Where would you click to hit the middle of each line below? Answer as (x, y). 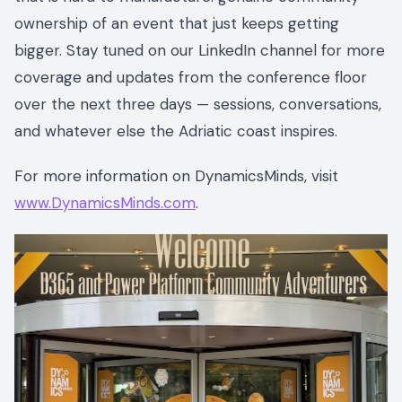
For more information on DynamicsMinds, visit (176, 176)
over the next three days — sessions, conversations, (198, 105)
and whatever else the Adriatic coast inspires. (176, 131)
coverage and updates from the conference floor (191, 78)
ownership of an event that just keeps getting (177, 24)
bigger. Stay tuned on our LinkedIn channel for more (200, 51)
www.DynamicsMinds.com (105, 203)
